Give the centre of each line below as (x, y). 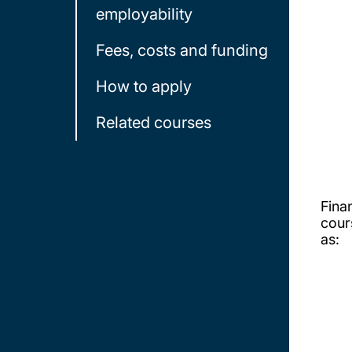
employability (144, 14)
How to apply (144, 86)
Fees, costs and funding (182, 50)
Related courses (154, 123)
